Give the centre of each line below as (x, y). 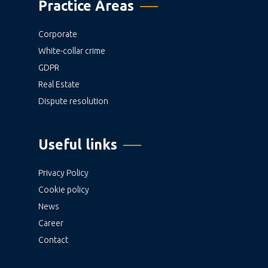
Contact (53, 240)
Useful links (78, 145)
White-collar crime (72, 51)
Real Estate (59, 85)
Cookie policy (64, 190)
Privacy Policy (63, 173)
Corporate (58, 34)
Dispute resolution (73, 101)
